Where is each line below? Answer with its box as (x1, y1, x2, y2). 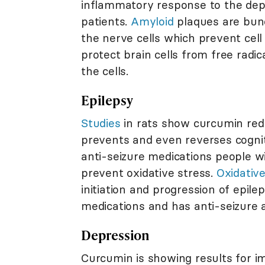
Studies (81, 115, 121, 130)
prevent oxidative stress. (81, 165, 216, 180)
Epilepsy (81, 91, 133, 109)
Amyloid (131, 14, 174, 28)
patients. (81, 14, 131, 28)
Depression (81, 225, 150, 244)
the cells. (81, 63, 129, 78)
